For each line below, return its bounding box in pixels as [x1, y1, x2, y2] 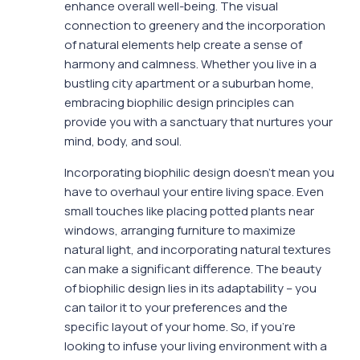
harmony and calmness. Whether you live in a [64, 55, 317, 73]
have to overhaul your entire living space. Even [64, 183, 324, 201]
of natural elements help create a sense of [64, 36, 302, 54]
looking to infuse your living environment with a [64, 337, 327, 355]
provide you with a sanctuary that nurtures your [64, 113, 333, 131]
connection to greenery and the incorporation [64, 17, 325, 35]
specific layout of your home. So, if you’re [64, 318, 296, 336]
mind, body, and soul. [64, 133, 182, 150]
